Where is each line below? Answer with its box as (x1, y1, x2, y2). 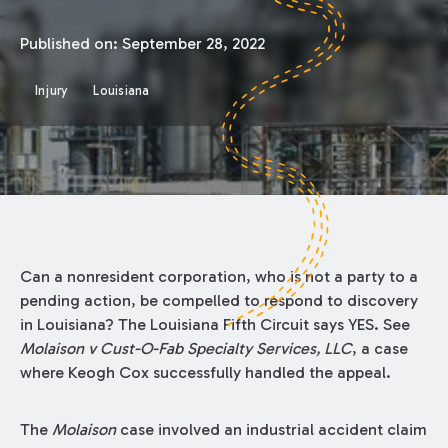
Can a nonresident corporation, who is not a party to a (19, 266, 418, 286)
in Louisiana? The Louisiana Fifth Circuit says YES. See (19, 314, 410, 334)
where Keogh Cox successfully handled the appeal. (19, 362, 391, 382)
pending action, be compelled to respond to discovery (19, 290, 418, 310)
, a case (351, 338, 408, 358)
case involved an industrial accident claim (115, 419, 427, 439)
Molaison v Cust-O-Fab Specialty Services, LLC (19, 338, 352, 358)
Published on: (19, 33, 122, 53)
